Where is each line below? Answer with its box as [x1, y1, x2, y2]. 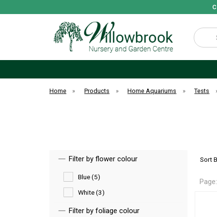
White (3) [78, 188, 105, 196]
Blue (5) [78, 173, 100, 181]
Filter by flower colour [69, 155, 138, 163]
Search [193, 29, 213, 36]
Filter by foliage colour [69, 206, 139, 215]
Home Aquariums [127, 87, 177, 94]
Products [84, 87, 110, 94]
